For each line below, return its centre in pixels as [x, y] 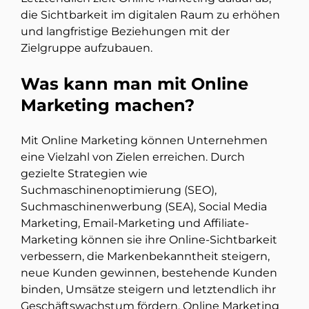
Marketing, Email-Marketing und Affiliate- [135, 223]
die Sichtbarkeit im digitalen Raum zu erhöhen [150, 15]
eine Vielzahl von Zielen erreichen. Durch [133, 157]
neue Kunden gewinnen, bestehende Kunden [149, 273]
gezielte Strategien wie [84, 174]
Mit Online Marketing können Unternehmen [144, 141]
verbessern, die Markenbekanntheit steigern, [145, 257]
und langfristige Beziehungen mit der [125, 32]
